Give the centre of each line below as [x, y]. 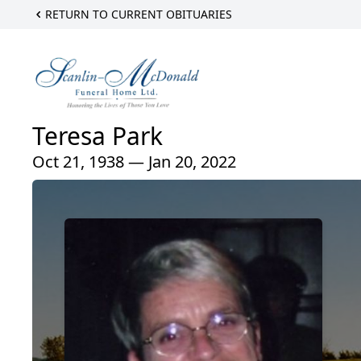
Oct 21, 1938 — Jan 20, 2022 [134, 162]
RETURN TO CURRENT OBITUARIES [139, 14]
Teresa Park [98, 136]
